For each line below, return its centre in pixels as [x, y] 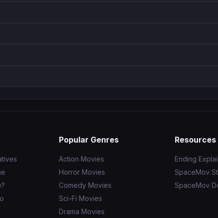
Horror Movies [82, 172]
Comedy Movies [85, 185]
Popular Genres [89, 140]
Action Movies [81, 159]
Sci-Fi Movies [80, 199]
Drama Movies [82, 212]
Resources [196, 140]
